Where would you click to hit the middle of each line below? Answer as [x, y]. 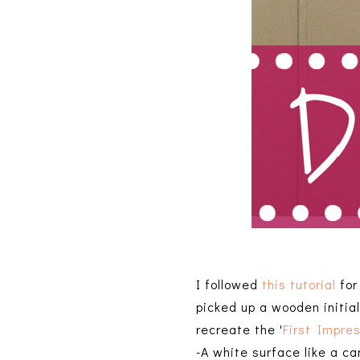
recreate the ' [240, 329]
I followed [229, 284]
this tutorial [299, 284]
